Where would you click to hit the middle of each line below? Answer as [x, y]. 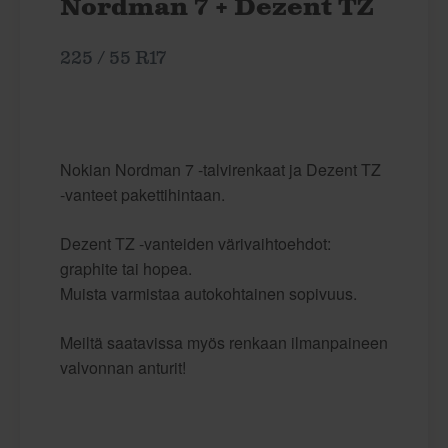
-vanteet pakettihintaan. [142, 194]
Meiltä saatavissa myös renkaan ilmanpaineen [224, 342]
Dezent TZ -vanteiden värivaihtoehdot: [195, 243]
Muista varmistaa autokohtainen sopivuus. [208, 293]
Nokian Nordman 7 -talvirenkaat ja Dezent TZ [220, 169]
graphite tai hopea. [126, 268]
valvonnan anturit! [123, 367]
